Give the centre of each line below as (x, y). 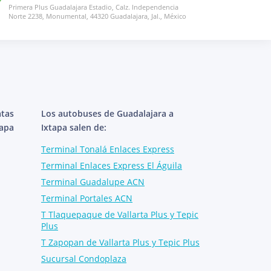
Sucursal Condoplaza (84, 258)
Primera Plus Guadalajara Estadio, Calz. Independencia (93, 7)
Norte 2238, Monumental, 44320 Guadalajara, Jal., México (97, 16)
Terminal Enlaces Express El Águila (112, 165)
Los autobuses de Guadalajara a (107, 113)
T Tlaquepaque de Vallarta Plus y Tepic (120, 214)
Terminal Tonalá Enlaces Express (108, 149)
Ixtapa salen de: (74, 127)
